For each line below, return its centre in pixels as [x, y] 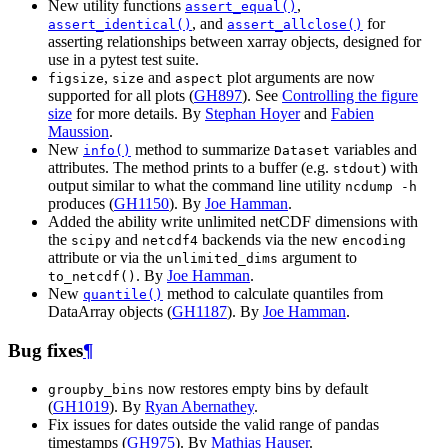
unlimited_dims [222, 259]
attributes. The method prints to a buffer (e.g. [190, 168]
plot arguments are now [299, 78]
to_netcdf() [92, 277]
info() [107, 151]
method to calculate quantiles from [273, 294]
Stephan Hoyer [252, 114]
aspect [199, 79]
